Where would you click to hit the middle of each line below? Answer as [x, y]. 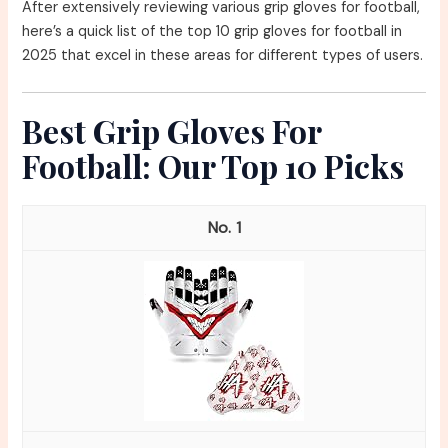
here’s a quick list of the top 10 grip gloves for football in [212, 32]
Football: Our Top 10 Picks [213, 165]
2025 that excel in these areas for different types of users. [223, 56]
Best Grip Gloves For [172, 130]
